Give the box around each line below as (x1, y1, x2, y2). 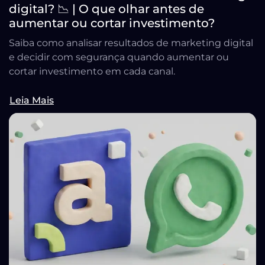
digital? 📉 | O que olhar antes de (9, 2, 204, 17)
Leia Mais (9, 95, 54, 106)
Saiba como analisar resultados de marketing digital (9, 37, 253, 49)
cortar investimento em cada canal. (9, 66, 175, 77)
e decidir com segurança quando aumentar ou (9, 51, 229, 63)
